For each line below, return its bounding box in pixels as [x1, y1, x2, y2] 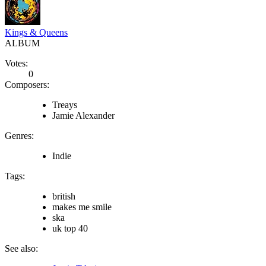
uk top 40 [52, 223, 88, 233]
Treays [52, 99, 77, 110]
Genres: [5, 130, 34, 141]
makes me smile [52, 201, 112, 212]
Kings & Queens [5, 27, 68, 37]
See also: [5, 243, 38, 254]
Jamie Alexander [52, 110, 115, 121]
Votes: [5, 58, 28, 68]
